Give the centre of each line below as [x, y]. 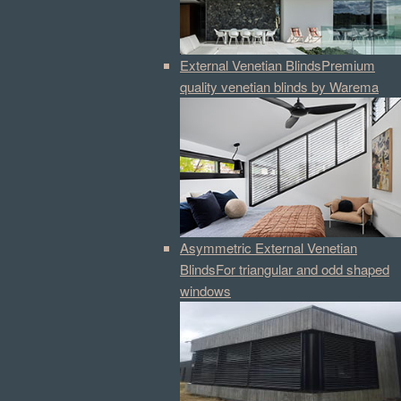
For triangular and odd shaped [303, 269]
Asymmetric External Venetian [269, 247]
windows [205, 290]
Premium [348, 64]
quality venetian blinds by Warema [279, 86]
